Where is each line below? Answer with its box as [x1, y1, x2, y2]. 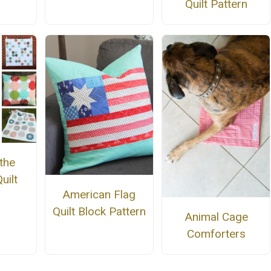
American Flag [62, 187, 136, 201]
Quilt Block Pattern [52, 204, 146, 218]
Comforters [186, 226, 246, 241]
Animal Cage [184, 209, 248, 224]
